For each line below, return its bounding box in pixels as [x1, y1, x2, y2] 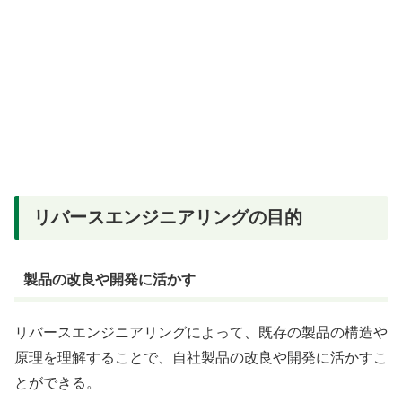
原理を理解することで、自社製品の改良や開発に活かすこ [14, 350, 388, 366]
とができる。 [14, 375, 100, 391]
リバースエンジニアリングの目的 [33, 206, 302, 227]
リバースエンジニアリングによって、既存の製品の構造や [14, 325, 388, 341]
